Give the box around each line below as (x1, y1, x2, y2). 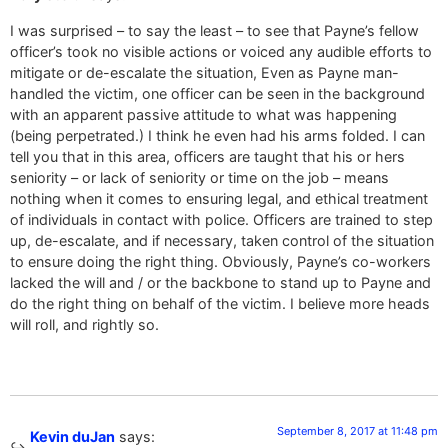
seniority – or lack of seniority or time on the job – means (10, 168, 389, 186)
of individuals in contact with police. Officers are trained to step (10, 210, 433, 228)
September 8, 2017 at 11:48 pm (277, 423, 438, 438)
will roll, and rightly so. (10, 315, 159, 333)
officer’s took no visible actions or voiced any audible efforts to (10, 42, 432, 60)
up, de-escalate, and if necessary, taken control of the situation (10, 231, 434, 249)
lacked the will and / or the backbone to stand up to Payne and (10, 273, 431, 291)
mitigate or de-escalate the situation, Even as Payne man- (10, 63, 399, 81)
